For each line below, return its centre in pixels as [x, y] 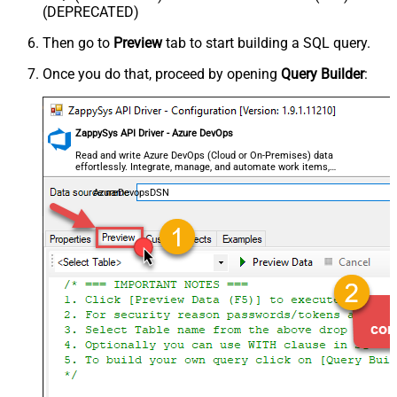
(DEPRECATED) [91, 12]
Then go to [78, 43]
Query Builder [323, 74]
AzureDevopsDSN [131, 193]
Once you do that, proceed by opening [162, 74]
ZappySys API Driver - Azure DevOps [155, 134]
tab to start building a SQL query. [266, 43]
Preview [138, 43]
